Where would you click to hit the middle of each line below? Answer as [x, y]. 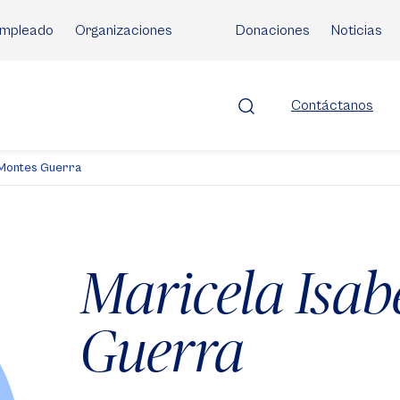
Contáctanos [332, 105]
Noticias [357, 30]
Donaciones [273, 30]
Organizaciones [124, 30]
